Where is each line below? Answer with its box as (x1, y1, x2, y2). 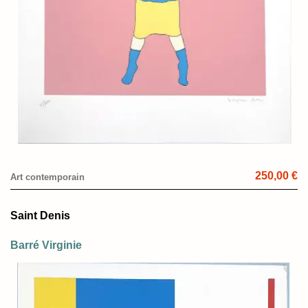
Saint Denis (10, 210, 70, 222)
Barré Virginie (10, 239, 82, 252)
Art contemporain (10, 172, 85, 183)
